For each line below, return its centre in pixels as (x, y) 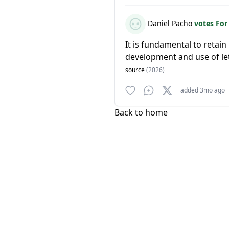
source (135, 70)
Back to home (141, 112)
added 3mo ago (203, 90)
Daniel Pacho (170, 23)
